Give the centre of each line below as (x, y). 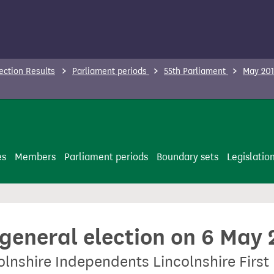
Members (35, 157)
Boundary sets (187, 157)
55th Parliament (196, 71)
